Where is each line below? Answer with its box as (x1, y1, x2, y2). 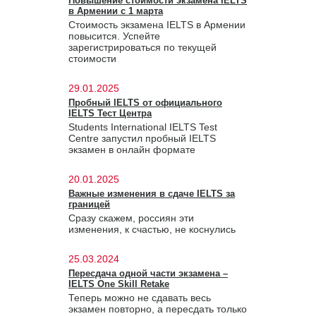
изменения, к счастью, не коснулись (68, 224, 236, 235)
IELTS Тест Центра (68, 108, 152, 119)
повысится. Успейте (68, 30, 160, 42)
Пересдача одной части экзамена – (68, 268, 228, 279)
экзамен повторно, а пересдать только (68, 303, 247, 315)
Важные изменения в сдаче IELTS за (68, 188, 235, 199)
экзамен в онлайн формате (68, 144, 195, 155)
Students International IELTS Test (68, 121, 217, 133)
